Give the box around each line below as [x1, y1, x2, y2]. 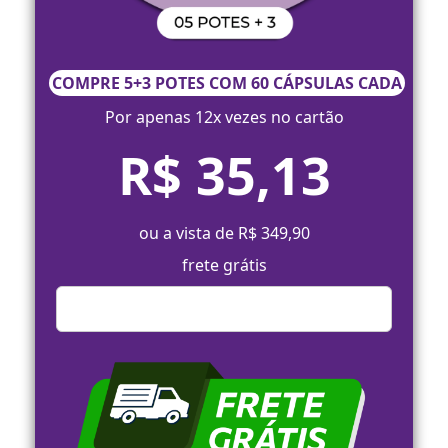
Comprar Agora [174, 299, 292, 320]
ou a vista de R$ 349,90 [138, 222, 310, 245]
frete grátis [181, 254, 267, 277]
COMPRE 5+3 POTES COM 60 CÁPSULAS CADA [52, 72, 402, 95]
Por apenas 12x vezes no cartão [104, 106, 344, 129]
